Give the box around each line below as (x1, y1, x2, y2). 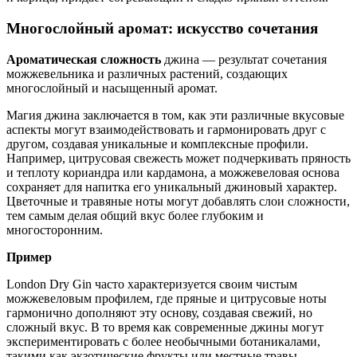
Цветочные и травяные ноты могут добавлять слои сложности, (6, 194, 350, 208)
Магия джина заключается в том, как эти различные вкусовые (6, 108, 344, 122)
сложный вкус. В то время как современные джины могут (6, 320, 324, 334)
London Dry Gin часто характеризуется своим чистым (6, 277, 297, 291)
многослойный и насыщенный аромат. (6, 80, 218, 95)
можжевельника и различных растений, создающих (6, 66, 288, 80)
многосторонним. (6, 222, 103, 237)
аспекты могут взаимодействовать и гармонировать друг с (6, 122, 326, 136)
